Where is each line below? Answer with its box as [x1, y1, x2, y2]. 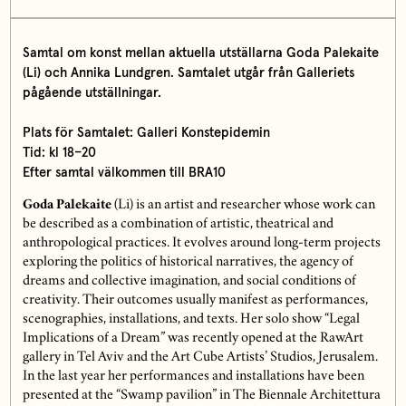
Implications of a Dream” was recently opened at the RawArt [22, 332, 363, 345]
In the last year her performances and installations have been [22, 370, 364, 383]
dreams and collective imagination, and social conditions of [22, 275, 356, 288]
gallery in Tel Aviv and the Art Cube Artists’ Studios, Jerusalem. [22, 351, 378, 364]
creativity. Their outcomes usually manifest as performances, [22, 294, 368, 307]
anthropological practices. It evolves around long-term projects [22, 237, 381, 250]
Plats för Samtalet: [22, 125, 133, 140]
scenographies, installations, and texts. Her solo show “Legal [22, 313, 360, 326]
